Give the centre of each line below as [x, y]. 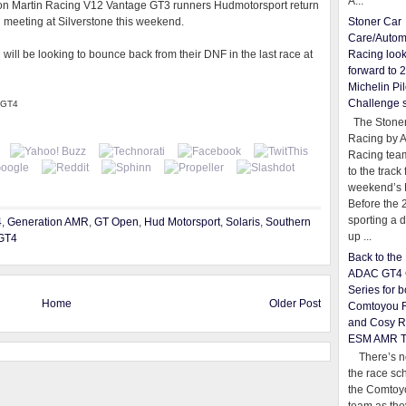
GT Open [116, 222]
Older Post [295, 304]
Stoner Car [375, 22]
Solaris [243, 222]
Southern [288, 222]
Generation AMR [48, 222]
